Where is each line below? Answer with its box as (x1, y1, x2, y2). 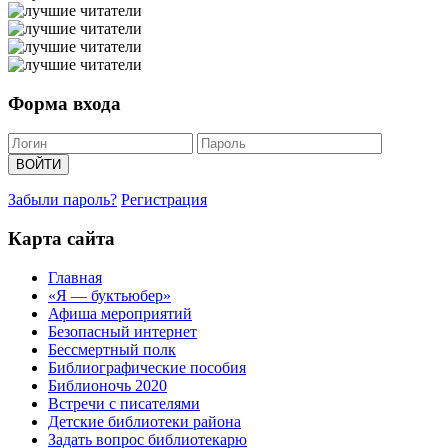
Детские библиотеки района (48, 412, 241, 430)
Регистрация (121, 191, 207, 209)
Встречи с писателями (48, 394, 200, 412)
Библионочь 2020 (48, 376, 167, 394)
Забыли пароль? (8, 191, 117, 209)
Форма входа (8, 92, 121, 114)
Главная (48, 268, 102, 286)
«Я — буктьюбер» (48, 286, 171, 304)
